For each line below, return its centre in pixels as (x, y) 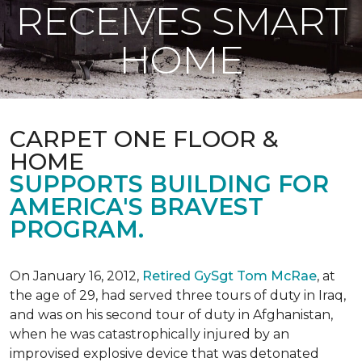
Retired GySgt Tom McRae (229, 276)
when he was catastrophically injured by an (149, 334)
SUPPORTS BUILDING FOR (169, 184)
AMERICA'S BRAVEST (137, 206)
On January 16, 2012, (76, 276)
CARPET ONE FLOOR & (144, 139)
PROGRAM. (77, 229)
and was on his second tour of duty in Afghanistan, (171, 315)
